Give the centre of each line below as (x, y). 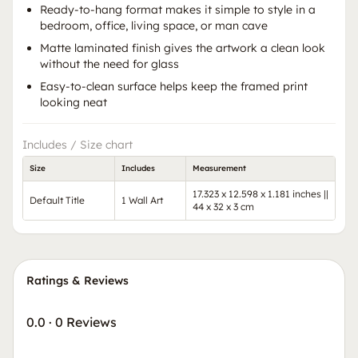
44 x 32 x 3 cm (223, 206)
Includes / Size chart (78, 144)
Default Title (57, 200)
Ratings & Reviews (78, 280)
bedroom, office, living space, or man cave (154, 25)
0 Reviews (86, 322)
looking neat (74, 102)
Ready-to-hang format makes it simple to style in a (178, 9)
